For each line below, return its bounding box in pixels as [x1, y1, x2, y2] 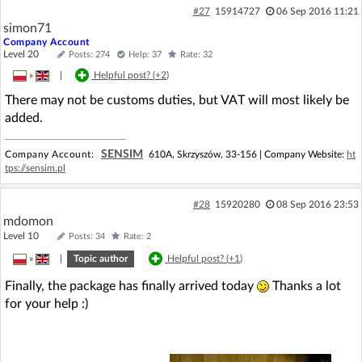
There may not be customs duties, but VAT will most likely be [5, 94, 349, 107]
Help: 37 [128, 50, 162, 59]
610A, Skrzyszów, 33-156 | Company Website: [146, 149, 347, 159]
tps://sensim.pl [5, 163, 65, 173]
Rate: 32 [180, 50, 213, 59]
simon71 [3, 22, 52, 35]
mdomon [3, 215, 53, 228]
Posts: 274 [69, 50, 110, 59]
